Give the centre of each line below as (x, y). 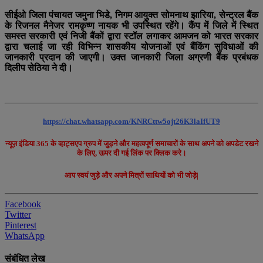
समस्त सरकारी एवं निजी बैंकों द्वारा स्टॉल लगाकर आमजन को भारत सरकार (131, 36)
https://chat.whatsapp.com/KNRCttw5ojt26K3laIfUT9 (131, 121)
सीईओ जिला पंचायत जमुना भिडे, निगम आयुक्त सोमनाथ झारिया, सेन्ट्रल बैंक (131, 15)
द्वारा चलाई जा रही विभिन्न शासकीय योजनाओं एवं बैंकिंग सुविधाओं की (131, 46)
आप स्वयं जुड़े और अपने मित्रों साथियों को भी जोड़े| (131, 176)
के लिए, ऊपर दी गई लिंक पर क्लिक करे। (131, 153)
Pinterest (21, 225)
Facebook (23, 204)
